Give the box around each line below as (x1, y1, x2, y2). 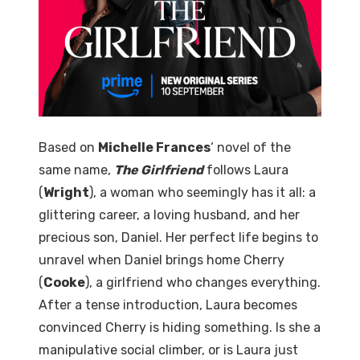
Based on (39, 140, 98, 155)
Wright (43, 185, 89, 200)
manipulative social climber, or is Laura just (39, 342, 298, 358)
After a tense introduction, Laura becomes (39, 297, 297, 313)
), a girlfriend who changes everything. (85, 275, 321, 290)
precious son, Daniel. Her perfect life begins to (39, 230, 318, 245)
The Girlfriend (114, 162, 203, 178)
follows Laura (203, 162, 288, 178)
